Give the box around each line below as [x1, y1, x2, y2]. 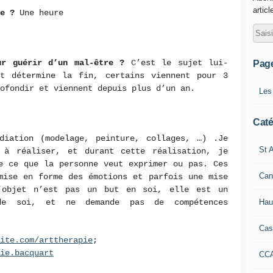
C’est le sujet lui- [130, 58, 228, 68]
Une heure [19, 8, 68, 18]
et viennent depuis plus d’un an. [39, 83, 200, 93]
